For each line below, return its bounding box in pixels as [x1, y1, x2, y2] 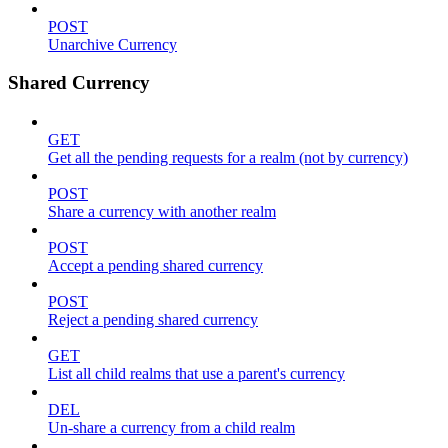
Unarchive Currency [48, 35, 177, 53]
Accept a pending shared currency [48, 257, 263, 275]
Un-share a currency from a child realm [48, 419, 295, 437]
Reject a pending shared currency [48, 311, 258, 329]
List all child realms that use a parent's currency [48, 365, 345, 383]
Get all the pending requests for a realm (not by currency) [48, 149, 408, 167]
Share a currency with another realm [48, 203, 276, 221]
